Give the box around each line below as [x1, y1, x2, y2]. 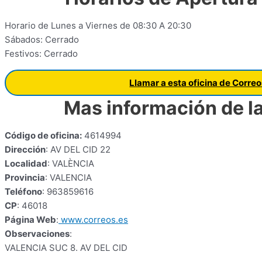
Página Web [5, 214, 56, 225]
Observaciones [5, 228, 70, 239]
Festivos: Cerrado [5, 48, 78, 59]
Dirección [5, 144, 46, 155]
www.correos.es [58, 214, 128, 225]
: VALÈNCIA [47, 158, 94, 169]
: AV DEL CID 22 [46, 144, 111, 155]
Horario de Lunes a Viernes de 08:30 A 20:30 [5, 20, 191, 31]
